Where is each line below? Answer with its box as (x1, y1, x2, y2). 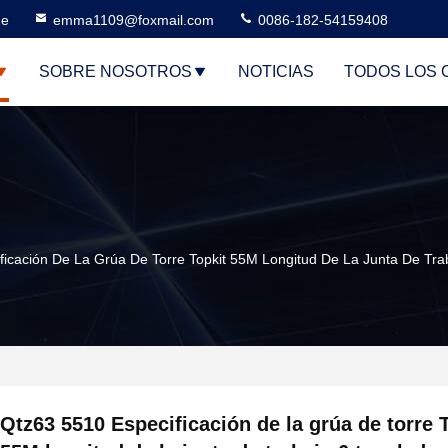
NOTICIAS (238, 63, 314, 80)
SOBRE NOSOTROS (39, 63, 192, 80)
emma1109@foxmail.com (53, 12, 214, 28)
